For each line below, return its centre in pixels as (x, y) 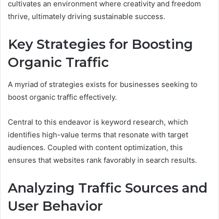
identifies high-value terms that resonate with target (98, 134)
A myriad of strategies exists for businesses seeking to (103, 84)
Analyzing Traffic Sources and (108, 188)
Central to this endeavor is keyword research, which (98, 122)
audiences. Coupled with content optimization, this (95, 147)
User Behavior (55, 206)
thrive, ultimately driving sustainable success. (87, 17)
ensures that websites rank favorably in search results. (102, 160)
